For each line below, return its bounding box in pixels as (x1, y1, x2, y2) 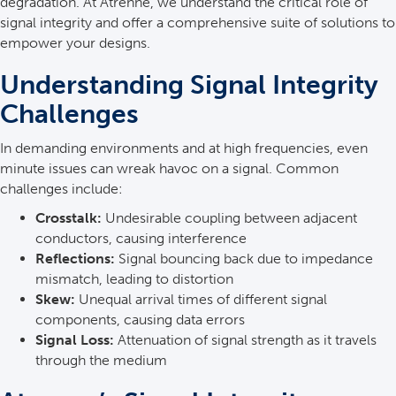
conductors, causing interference (35, 230, 247, 247)
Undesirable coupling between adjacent (102, 209, 357, 226)
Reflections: (35, 250, 115, 267)
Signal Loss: (35, 331, 114, 348)
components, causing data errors (35, 311, 245, 328)
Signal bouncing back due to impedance (115, 250, 373, 267)
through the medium (35, 352, 167, 369)
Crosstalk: (35, 209, 102, 226)
